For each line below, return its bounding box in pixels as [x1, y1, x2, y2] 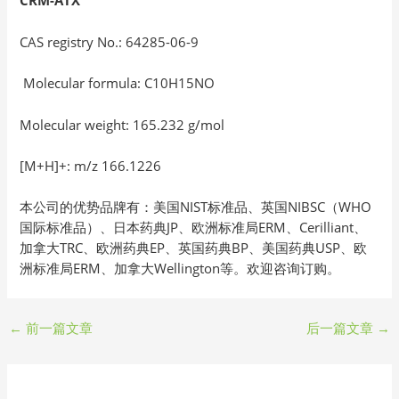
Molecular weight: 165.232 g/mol [20, 115, 261, 134]
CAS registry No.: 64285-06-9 [20, 32, 203, 51]
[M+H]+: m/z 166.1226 [20, 156, 173, 175]
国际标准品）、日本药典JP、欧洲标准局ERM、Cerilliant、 [20, 218, 368, 237]
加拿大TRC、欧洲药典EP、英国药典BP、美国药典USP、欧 [20, 239, 368, 257]
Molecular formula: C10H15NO [20, 74, 226, 93]
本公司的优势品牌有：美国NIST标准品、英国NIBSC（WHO [20, 198, 372, 216]
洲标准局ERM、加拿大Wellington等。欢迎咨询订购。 [20, 259, 341, 278]
